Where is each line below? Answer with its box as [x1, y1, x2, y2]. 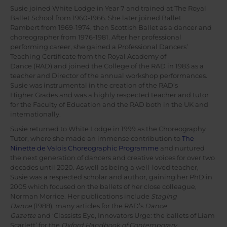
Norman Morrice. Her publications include [10, 193, 151, 201]
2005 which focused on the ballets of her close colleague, [10, 183, 197, 191]
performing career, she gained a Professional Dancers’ [10, 43, 188, 51]
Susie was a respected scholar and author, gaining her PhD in [10, 173, 212, 181]
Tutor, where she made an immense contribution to [10, 135, 182, 143]
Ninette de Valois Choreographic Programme [10, 144, 159, 153]
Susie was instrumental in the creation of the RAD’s [10, 81, 178, 89]
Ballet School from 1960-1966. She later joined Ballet [10, 14, 181, 22]
